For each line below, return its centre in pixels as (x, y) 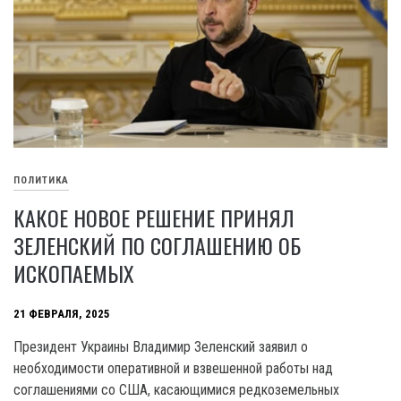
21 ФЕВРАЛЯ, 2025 (62, 313)
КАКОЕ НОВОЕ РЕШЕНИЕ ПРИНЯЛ (154, 218)
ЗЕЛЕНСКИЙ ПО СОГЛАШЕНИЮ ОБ (157, 246)
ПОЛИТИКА (41, 180)
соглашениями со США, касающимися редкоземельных (176, 390)
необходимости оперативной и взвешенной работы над (173, 369)
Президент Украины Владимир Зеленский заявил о (161, 347)
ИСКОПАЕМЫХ (74, 273)
